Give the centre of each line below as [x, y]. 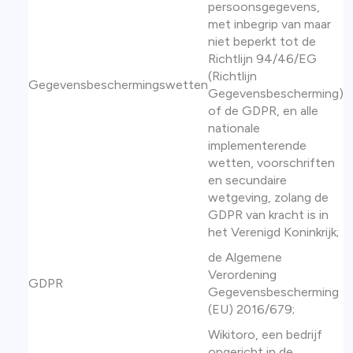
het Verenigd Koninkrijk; [273, 232]
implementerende [257, 145]
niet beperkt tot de [262, 41]
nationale [234, 128]
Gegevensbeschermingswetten [118, 85]
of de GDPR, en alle [263, 111]
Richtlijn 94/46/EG [262, 59]
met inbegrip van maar [269, 24]
